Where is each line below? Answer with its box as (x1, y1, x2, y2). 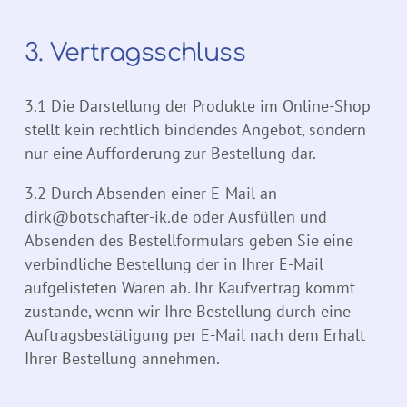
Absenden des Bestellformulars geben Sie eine (25, 230, 353, 252)
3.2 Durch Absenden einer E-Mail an (25, 183, 277, 204)
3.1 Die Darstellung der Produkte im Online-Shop (25, 95, 371, 117)
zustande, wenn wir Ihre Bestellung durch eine (25, 301, 351, 323)
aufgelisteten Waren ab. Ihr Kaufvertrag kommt (25, 277, 355, 299)
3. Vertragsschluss (25, 39, 246, 67)
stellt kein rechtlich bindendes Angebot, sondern (25, 119, 366, 141)
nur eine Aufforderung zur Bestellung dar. (25, 143, 316, 164)
